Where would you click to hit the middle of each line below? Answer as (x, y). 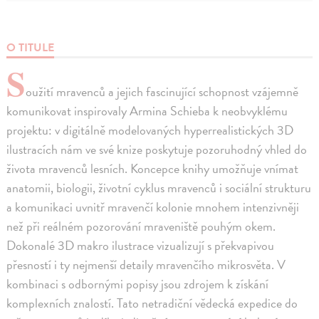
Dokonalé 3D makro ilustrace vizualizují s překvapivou (141, 246)
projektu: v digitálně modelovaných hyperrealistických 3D (150, 130)
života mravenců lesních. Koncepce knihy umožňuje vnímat (153, 169)
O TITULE (31, 48)
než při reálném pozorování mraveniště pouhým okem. (141, 226)
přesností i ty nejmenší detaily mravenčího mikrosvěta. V (146, 265)
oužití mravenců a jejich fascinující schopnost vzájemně (162, 92)
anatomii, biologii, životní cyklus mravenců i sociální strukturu (159, 188)
